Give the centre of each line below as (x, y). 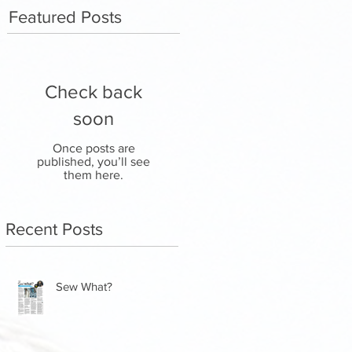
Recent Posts (54, 229)
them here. (93, 175)
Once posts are (93, 148)
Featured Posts (65, 17)
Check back (93, 92)
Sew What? (84, 286)
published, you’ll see (93, 161)
